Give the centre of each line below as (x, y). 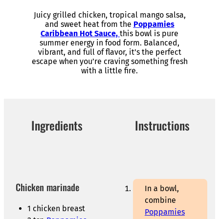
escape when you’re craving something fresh (109, 62)
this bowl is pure (149, 34)
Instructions (162, 125)
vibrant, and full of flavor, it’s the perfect (109, 52)
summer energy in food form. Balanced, (109, 43)
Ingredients (57, 125)
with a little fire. (109, 71)
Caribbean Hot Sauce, (80, 34)
